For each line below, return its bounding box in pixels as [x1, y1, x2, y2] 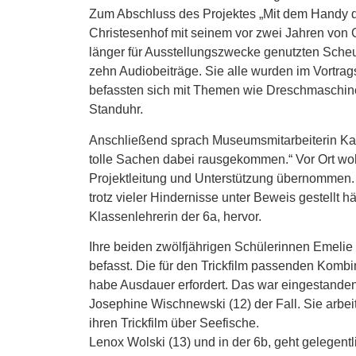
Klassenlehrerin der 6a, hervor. [89, 209, 261, 223]
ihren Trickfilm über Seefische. [89, 315, 259, 330]
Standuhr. [89, 103, 143, 117]
